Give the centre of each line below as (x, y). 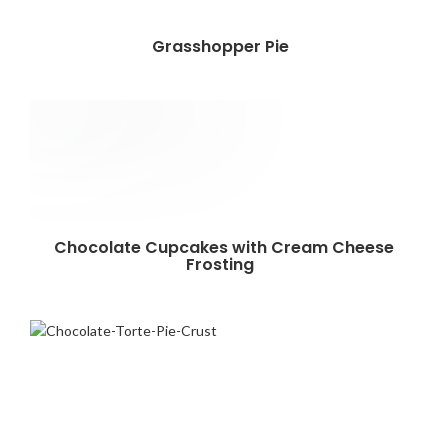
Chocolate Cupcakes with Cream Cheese (224, 247)
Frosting (224, 264)
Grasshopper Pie (224, 46)
